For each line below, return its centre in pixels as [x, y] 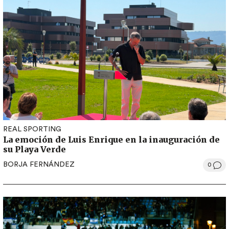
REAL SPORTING [32, 129]
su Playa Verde [35, 149]
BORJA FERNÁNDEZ [39, 165]
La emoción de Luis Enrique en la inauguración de [111, 139]
